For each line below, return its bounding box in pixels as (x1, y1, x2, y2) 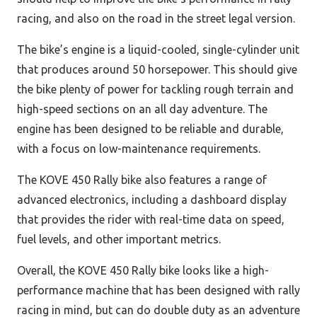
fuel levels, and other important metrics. (17, 233, 221, 246)
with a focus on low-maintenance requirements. (17, 142, 260, 156)
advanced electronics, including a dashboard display (17, 193, 287, 207)
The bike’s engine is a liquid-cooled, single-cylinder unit (17, 43, 299, 57)
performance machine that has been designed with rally (17, 284, 300, 297)
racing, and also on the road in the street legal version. (17, 12, 295, 25)
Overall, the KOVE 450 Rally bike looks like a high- (17, 264, 269, 277)
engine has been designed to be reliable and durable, (17, 122, 284, 136)
